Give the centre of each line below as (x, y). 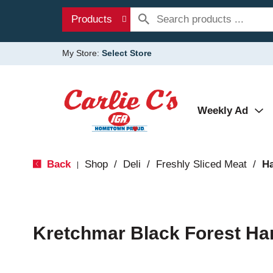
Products (92, 19)
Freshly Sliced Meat (201, 164)
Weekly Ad (223, 111)
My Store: (82, 53)
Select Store (127, 53)
